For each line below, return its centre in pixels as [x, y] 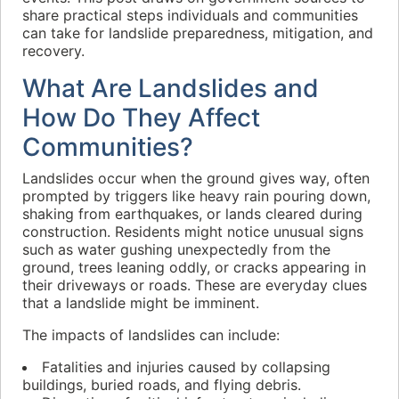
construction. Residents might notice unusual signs [193, 232]
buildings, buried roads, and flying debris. [162, 385]
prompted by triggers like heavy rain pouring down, [196, 196]
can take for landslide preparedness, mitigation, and [198, 33]
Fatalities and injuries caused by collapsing [186, 367]
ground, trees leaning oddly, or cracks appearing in [194, 267]
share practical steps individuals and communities [190, 15]
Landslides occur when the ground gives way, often [196, 178]
